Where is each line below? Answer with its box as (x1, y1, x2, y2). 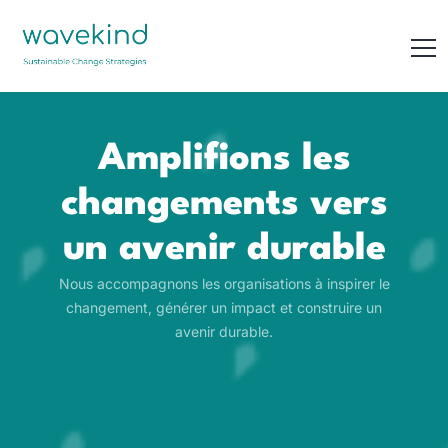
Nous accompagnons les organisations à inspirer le (58, 274, 390, 292)
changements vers (60, 185, 388, 223)
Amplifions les (97, 140, 351, 178)
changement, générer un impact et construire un (66, 298, 382, 316)
